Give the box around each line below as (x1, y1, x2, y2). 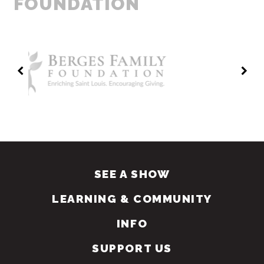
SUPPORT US (92, 241, 172, 255)
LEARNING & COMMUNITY (52, 192, 212, 205)
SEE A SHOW (94, 167, 170, 180)
